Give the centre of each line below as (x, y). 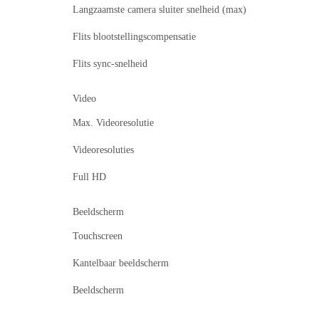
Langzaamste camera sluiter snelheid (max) (159, 10)
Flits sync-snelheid (110, 64)
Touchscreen (98, 236)
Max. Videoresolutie (113, 123)
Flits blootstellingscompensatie (134, 37)
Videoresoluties (103, 150)
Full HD (89, 177)
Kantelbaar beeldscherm (121, 263)
